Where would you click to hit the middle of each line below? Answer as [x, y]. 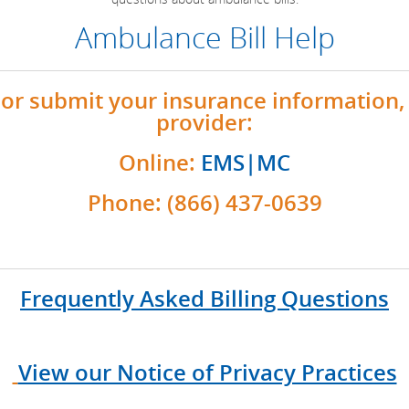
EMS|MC [246, 163]
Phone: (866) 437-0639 [204, 203]
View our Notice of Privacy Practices [207, 372]
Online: [160, 163]
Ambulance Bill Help [204, 37]
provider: [204, 122]
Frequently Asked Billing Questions [204, 299]
